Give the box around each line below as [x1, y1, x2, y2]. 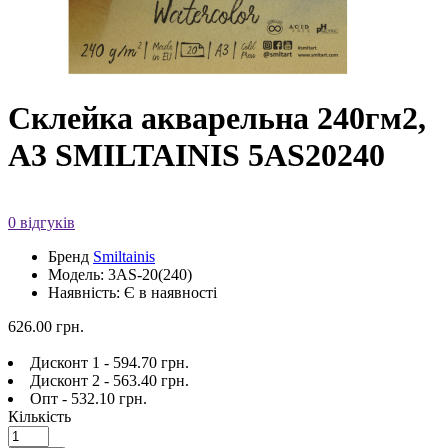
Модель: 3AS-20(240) [48, 265, 192, 283]
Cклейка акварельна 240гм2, [8, 100, 426, 137]
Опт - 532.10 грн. [30, 389, 147, 407]
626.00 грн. [8, 317, 84, 335]
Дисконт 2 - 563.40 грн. [30, 371, 189, 389]
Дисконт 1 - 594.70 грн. [30, 353, 189, 371]
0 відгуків [8, 213, 75, 231]
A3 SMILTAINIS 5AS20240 [8, 137, 385, 174]
